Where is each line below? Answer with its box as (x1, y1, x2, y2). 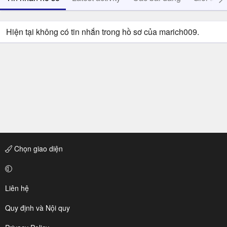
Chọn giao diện (12, 143, 63, 154)
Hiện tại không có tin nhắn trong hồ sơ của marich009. (6, 26, 199, 37)
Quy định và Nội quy (5, 203, 70, 213)
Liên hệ (5, 183, 29, 193)
